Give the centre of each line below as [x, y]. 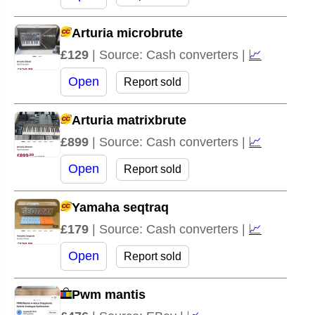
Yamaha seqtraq [120, 207]
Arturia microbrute [127, 33]
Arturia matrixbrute [129, 120]
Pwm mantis [109, 294]
